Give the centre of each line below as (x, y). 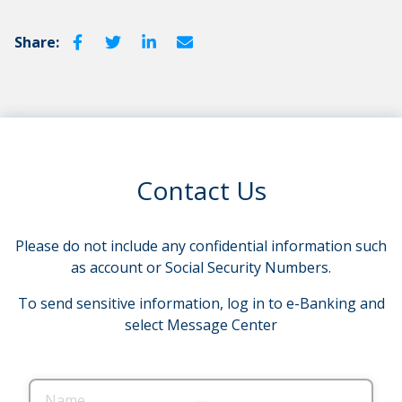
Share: (37, 43)
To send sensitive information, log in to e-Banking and (201, 304)
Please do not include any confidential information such (201, 246)
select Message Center (201, 325)
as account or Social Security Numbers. (201, 268)
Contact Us (201, 191)
